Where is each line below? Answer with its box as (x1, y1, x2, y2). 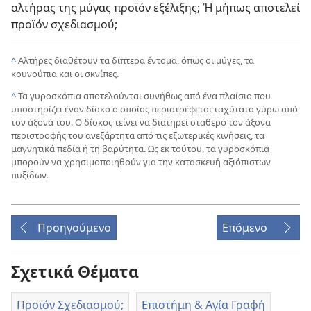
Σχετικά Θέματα (11, 260, 139, 283)
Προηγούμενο (37, 219, 111, 235)
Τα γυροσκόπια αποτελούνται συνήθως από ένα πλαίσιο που (18, 89, 271, 102)
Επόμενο (222, 219, 267, 235)
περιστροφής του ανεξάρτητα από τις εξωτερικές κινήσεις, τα (11, 128, 264, 142)
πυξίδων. (11, 168, 48, 181)
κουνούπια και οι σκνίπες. (11, 67, 119, 80)
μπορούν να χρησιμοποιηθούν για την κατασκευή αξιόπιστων (11, 155, 271, 168)
